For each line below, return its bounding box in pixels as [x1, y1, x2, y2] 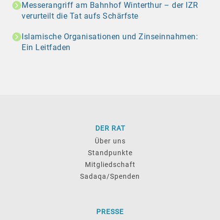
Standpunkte [87, 149, 133, 157]
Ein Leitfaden [22, 43, 71, 53]
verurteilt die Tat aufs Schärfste [22, 11, 138, 21]
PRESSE [96, 208, 124, 216]
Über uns [94, 137, 126, 145]
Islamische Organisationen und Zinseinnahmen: [22, 32, 198, 42]
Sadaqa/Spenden [80, 172, 140, 181]
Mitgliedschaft [84, 161, 136, 169]
